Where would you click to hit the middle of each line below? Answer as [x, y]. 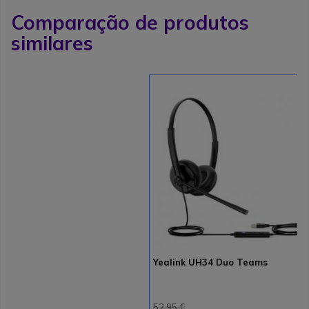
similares [52, 43]
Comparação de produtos [130, 22]
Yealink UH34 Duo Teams [211, 262]
